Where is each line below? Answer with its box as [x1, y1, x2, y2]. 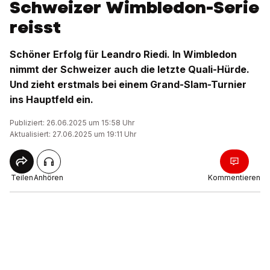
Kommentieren [208, 173, 260, 182]
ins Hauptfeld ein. [10, 93, 93, 105]
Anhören [34, 173, 63, 182]
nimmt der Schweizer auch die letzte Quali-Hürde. [10, 63, 250, 75]
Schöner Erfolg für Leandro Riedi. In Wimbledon [10, 48, 237, 60]
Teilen [10, 173, 33, 182]
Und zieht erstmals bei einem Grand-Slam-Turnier [10, 78, 246, 90]
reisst [10, 16, 61, 39]
